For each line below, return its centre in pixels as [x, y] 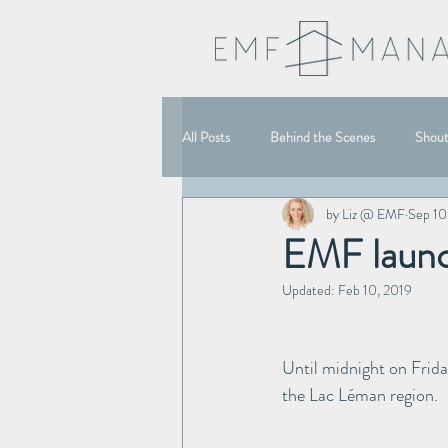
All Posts [206, 136]
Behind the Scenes [322, 136]
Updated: [310, 290]
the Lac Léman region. [360, 395]
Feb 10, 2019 [375, 290]
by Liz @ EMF [365, 213]
